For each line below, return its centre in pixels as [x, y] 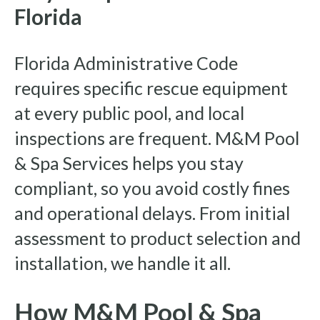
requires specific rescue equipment [151, 88]
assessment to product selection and [157, 238]
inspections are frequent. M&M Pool [157, 138]
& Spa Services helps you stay [129, 163]
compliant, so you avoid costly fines [152, 188]
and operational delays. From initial [152, 213]
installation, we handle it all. [122, 263]
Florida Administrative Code [126, 63]
